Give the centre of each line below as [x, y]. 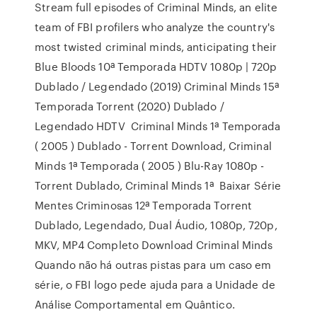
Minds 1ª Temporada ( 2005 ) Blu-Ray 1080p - [150, 166]
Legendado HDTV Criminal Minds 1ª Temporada [158, 126]
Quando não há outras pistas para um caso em [153, 265]
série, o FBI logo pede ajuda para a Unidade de [155, 284]
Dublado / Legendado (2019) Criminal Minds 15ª [157, 86]
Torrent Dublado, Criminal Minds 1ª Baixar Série [158, 185]
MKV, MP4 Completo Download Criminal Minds [155, 245]
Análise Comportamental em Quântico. [135, 304]
